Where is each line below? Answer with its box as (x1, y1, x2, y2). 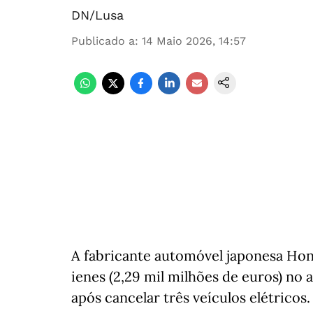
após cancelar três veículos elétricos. (71, 289, 310, 306)
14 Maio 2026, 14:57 (142, 34, 246, 48)
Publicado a (71, 34, 135, 48)
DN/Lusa (71, 8, 124, 22)
